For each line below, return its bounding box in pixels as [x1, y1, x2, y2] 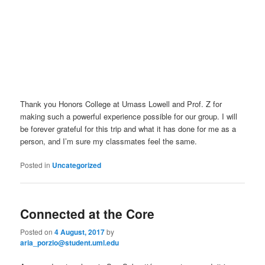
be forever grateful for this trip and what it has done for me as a [20, 122, 237, 134]
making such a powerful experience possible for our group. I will [20, 110, 238, 122]
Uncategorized [52, 159, 102, 170]
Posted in [20, 159, 51, 170]
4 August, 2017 [54, 227, 105, 238]
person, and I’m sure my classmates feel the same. [20, 135, 198, 147]
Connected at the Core [20, 204, 155, 222]
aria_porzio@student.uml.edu [20, 237, 119, 248]
